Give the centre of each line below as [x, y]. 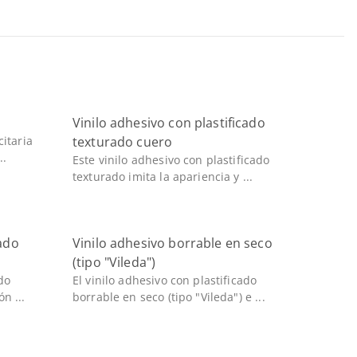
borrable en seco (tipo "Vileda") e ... [169, 297]
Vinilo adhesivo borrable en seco [172, 243]
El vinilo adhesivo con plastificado [165, 280]
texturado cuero [122, 142]
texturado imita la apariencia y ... [163, 177]
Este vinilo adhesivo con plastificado [171, 160]
